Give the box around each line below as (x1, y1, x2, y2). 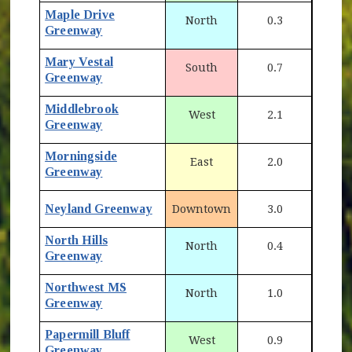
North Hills (45, 233, 108, 247)
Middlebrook (45, 101, 119, 115)
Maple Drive (45, 7, 115, 21)
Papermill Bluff (45, 327, 130, 341)
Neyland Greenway (45, 201, 152, 215)
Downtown (172, 202, 232, 215)
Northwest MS (45, 280, 127, 294)
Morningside (45, 148, 117, 163)
